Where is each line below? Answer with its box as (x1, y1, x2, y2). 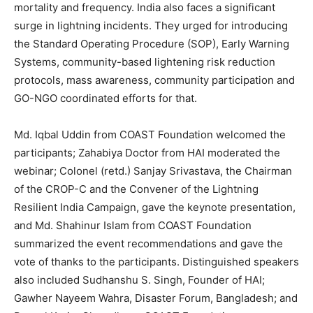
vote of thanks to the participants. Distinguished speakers (14, 255, 299, 269)
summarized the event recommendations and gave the (14, 237, 283, 251)
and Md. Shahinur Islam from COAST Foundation (14, 219, 252, 233)
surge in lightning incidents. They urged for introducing (14, 19, 288, 33)
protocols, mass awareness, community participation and (14, 73, 295, 87)
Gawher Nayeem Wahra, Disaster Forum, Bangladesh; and (14, 291, 298, 305)
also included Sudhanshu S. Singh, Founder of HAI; (14, 273, 265, 287)
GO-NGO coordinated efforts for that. (14, 92, 197, 105)
